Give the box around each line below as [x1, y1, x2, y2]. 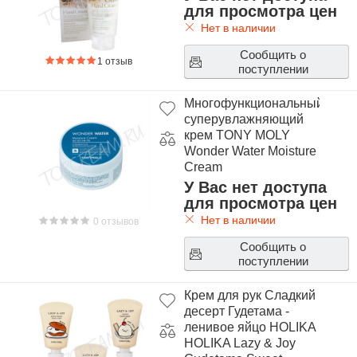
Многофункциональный [183, 96, 324, 110]
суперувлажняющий [183, 112, 304, 126]
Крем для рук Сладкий [183, 288, 316, 302]
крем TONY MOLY [183, 128, 290, 142]
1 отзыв [97, 56, 133, 67]
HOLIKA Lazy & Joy [183, 336, 296, 350]
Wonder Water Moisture [183, 144, 316, 158]
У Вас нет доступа [183, 178, 327, 196]
